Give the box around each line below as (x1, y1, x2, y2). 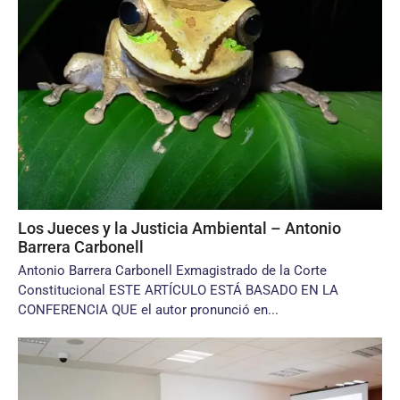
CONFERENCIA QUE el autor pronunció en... (18, 302, 279, 318)
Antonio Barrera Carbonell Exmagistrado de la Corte (18, 262, 327, 279)
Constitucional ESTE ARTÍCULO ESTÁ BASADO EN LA (18, 282, 338, 298)
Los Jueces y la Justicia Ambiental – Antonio (18, 219, 341, 237)
